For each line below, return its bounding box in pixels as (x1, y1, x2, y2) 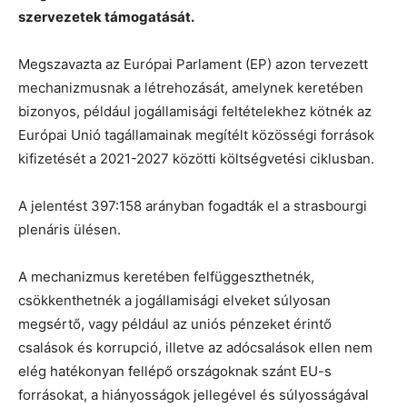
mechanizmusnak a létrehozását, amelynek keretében (18, 78, 363, 96)
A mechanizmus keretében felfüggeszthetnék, (18, 267, 314, 285)
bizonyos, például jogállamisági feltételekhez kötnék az (18, 102, 372, 120)
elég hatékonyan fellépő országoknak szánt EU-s (18, 362, 332, 380)
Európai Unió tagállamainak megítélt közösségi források (18, 125, 374, 144)
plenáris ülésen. (18, 220, 121, 238)
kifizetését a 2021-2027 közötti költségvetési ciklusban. (18, 149, 374, 167)
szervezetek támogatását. (18, 7, 194, 25)
